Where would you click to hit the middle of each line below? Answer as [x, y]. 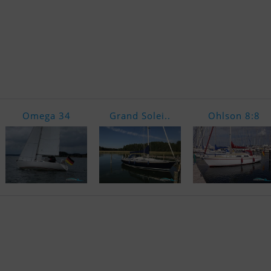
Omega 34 [46, 116]
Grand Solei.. [140, 116]
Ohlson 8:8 [234, 116]
